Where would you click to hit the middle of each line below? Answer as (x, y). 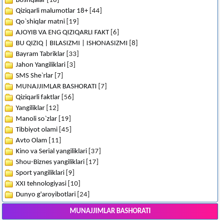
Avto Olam (31, 140)
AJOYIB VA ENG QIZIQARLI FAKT (62, 32)
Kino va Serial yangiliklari (51, 151)
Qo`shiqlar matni (40, 22)
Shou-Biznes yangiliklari (50, 162)
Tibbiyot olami (37, 130)
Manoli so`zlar (36, 119)
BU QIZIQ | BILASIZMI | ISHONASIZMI (72, 43)
